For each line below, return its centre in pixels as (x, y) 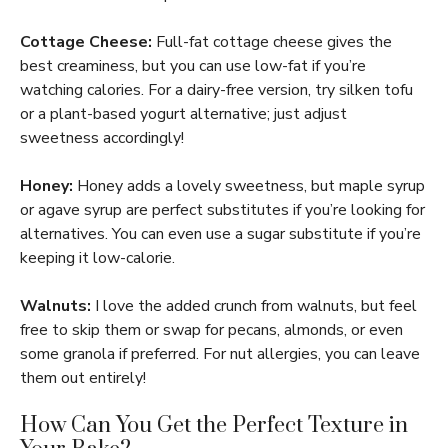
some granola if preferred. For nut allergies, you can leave (220, 354)
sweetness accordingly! (102, 138)
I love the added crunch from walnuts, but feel (254, 306)
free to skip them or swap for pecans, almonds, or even (211, 330)
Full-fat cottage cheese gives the (272, 42)
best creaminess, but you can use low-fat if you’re (193, 66)
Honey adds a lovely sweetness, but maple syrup (249, 186)
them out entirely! (83, 378)
